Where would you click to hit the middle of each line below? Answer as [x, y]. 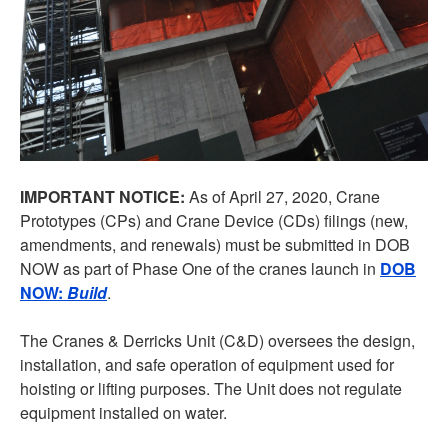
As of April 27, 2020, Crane [282, 197]
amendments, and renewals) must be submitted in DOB [215, 245]
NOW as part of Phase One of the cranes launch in [200, 269]
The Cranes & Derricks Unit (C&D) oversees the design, [217, 341]
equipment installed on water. [123, 413]
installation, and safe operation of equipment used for [207, 365]
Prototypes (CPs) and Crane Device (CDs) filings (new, [214, 221]
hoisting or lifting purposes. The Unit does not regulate [211, 389]
